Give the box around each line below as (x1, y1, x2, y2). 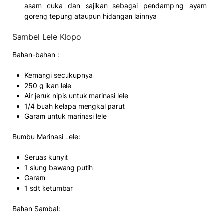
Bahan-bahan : (12, 50, 59, 59)
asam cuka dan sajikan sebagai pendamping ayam (24, 1, 207, 10)
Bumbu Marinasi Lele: (12, 132, 80, 141)
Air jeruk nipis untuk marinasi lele (24, 91, 128, 100)
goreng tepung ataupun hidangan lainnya (24, 11, 157, 20)
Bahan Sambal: (12, 204, 60, 213)
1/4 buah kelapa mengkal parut (24, 101, 125, 110)
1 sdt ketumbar (24, 183, 73, 192)
